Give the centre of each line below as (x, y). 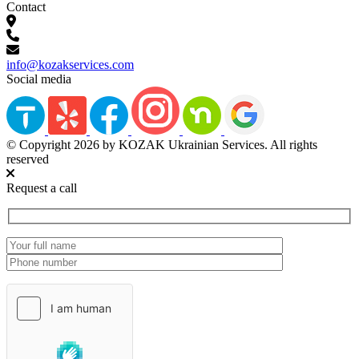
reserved (28, 159)
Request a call (42, 188)
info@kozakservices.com (70, 64)
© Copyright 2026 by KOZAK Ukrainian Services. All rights (162, 144)
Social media (39, 79)
